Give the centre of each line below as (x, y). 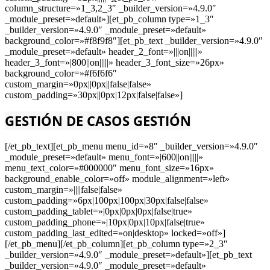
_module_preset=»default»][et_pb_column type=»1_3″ (109, 19)
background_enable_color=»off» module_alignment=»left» (117, 179)
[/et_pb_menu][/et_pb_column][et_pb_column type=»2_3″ (116, 244)
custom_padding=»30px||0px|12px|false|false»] (94, 95)
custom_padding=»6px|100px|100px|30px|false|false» (107, 201)
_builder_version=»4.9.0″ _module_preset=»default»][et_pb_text (128, 255)
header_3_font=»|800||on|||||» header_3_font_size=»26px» (115, 62)
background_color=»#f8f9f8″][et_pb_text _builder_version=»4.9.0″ (134, 40)
